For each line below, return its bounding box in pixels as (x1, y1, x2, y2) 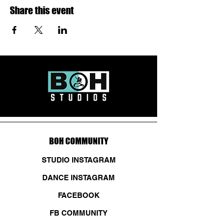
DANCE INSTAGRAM (42, 173, 115, 182)
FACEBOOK (57, 191, 100, 200)
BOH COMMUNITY (49, 136, 109, 147)
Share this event (10, 4, 74, 17)
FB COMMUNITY (50, 209, 108, 218)
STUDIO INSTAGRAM (41, 156, 116, 165)
